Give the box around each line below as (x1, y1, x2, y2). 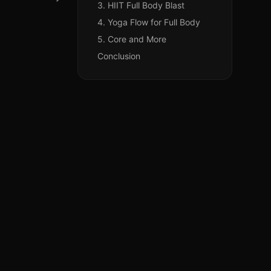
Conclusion (97, 51, 140, 61)
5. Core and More (97, 34, 166, 44)
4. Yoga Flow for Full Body (97, 17, 200, 27)
